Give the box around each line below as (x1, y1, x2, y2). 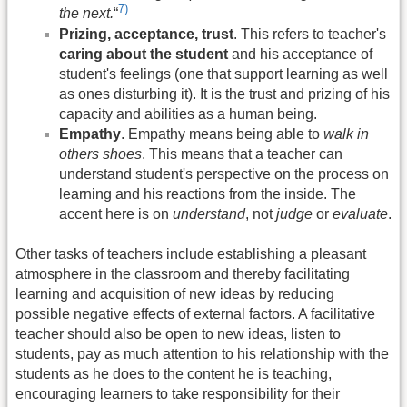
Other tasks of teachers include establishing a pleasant (15, 246, 366, 263)
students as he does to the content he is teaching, (15, 366, 332, 382)
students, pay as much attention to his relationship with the (15, 346, 389, 362)
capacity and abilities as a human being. (59, 105, 317, 122)
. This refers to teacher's (233, 25, 386, 42)
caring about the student (59, 45, 228, 62)
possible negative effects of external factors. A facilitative (15, 306, 375, 323)
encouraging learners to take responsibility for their (15, 386, 340, 402)
